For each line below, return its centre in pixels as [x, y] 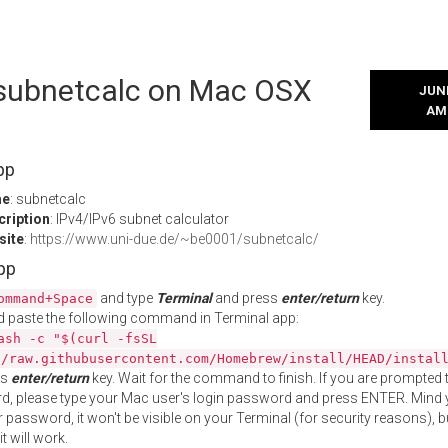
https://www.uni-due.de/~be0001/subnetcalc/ [174, 239]
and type [126, 298]
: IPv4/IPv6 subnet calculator [139, 219]
